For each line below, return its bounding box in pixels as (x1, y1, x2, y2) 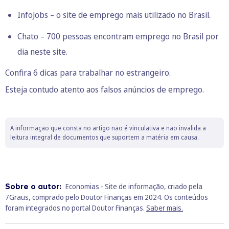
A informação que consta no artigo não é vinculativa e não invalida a (10, 124, 206, 133)
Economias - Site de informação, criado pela (65, 181, 202, 192)
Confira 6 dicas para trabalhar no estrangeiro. (5, 67, 171, 79)
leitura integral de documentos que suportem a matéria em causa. (10, 133, 199, 142)
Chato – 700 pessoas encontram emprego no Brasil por (17, 31, 219, 42)
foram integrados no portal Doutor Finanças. (5, 203, 146, 213)
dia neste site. (17, 46, 67, 58)
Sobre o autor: (5, 181, 63, 192)
